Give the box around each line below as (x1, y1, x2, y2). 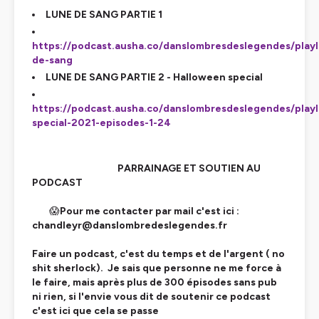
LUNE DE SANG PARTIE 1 (46, 9, 164, 21)
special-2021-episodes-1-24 (32, 117, 171, 129)
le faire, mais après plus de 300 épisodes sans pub (32, 276, 277, 288)
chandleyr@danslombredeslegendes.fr (32, 219, 227, 231)
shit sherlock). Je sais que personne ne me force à (32, 262, 281, 274)
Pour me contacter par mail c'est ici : (60, 205, 239, 217)
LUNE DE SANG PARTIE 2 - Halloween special (46, 71, 263, 83)
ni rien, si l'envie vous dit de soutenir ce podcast (32, 291, 271, 303)
